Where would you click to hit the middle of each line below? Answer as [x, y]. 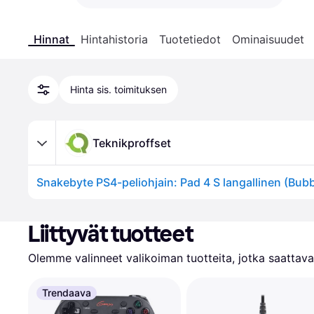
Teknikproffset [132, 143]
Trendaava [67, 293]
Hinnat [52, 39]
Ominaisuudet [268, 39]
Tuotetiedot [190, 39]
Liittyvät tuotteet [111, 234]
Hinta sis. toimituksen [118, 89]
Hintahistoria [114, 39]
